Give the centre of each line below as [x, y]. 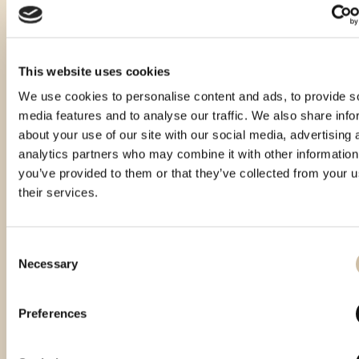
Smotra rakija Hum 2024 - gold [268, 285]
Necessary [48, 264]
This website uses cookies [95, 71]
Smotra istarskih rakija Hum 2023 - [96, 285]
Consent [28, 248]
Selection [30, 267]
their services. [58, 192]
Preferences [53, 313]
